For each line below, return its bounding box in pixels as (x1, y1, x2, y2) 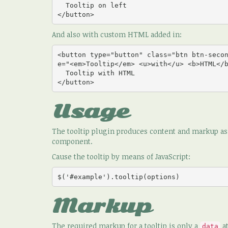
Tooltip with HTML (57, 69, 66, 77)
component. (52, 136, 93, 147)
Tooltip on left (57, 1, 66, 9)
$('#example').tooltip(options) (57, 173, 180, 181)
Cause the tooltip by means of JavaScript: (52, 152, 190, 162)
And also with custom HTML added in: (52, 30, 182, 40)
